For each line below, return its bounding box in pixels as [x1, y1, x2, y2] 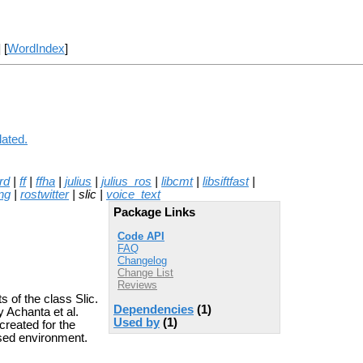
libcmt [161, 174, 193, 188]
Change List [117, 267, 173, 280]
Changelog [117, 254, 167, 267]
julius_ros [101, 174, 152, 188]
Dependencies [113, 302, 194, 316]
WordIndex [6, 42, 65, 56]
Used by [113, 315, 160, 329]
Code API [117, 230, 164, 243]
